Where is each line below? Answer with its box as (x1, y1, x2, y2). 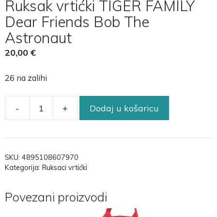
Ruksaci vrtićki (42, 163, 87, 172)
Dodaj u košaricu (90, 102, 159, 114)
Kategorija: (5, 163, 42, 172)
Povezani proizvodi (5, 189, 107, 205)
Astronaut (5, 29, 72, 47)
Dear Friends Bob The (5, 13, 149, 31)
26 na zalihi (5, 73, 47, 83)
